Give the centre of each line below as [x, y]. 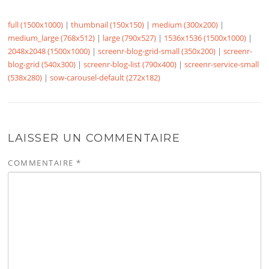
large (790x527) [130, 38]
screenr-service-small [222, 64]
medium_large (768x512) [52, 38]
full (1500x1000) [36, 24]
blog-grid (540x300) [42, 64]
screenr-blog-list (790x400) [130, 64]
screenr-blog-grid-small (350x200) [157, 51]
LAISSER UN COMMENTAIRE [94, 138]
